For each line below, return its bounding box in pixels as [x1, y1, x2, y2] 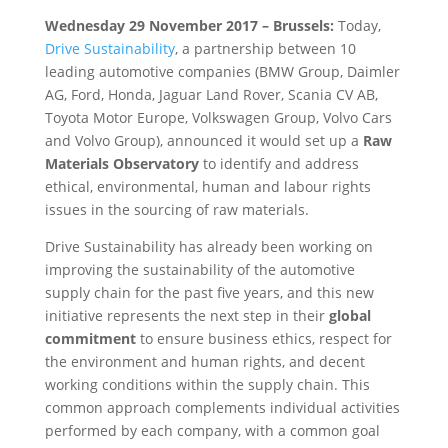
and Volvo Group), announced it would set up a [44, 131, 363, 150]
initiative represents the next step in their [44, 306, 329, 325]
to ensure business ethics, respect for [135, 329, 392, 348]
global [328, 306, 371, 325]
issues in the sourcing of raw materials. [44, 200, 309, 219]
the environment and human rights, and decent [44, 352, 365, 371]
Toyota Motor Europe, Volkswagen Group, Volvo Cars [44, 108, 392, 127]
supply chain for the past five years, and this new [44, 283, 374, 302]
